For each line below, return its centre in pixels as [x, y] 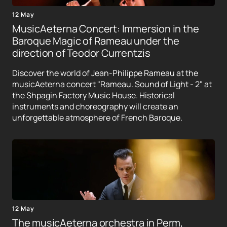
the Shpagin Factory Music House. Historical [93, 96]
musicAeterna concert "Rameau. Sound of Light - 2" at [112, 84]
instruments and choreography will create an [95, 107]
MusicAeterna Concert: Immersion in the [106, 29]
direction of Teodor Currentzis [82, 53]
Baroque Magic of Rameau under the [96, 41]
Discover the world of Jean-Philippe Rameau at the [105, 73]
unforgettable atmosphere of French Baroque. [97, 118]
